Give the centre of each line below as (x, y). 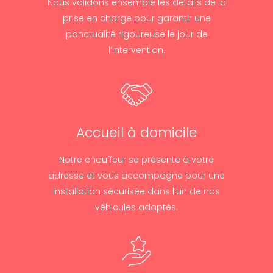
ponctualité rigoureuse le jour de (136, 34)
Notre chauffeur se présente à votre (136, 159)
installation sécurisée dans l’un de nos (136, 191)
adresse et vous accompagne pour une (136, 175)
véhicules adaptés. (136, 207)
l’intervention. (136, 50)
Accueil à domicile (136, 132)
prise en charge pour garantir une (136, 18)
